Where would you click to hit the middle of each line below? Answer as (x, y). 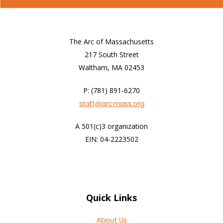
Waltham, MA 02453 (111, 67)
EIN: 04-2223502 (111, 139)
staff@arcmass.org (111, 104)
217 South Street (111, 55)
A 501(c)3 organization (111, 126)
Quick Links (111, 198)
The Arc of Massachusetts (111, 42)
